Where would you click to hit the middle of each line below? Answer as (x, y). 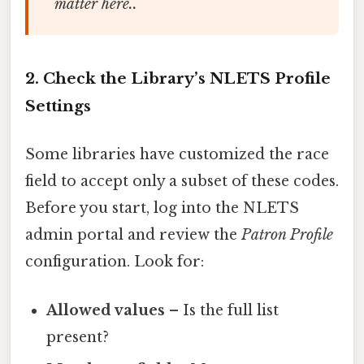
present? (78, 337)
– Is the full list (222, 310)
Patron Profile (287, 235)
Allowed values (106, 310)
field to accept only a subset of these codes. (182, 182)
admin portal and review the (133, 235)
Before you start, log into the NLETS (162, 208)
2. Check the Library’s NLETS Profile (178, 79)
